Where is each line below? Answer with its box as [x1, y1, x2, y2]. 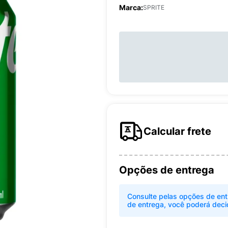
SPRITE [143, 4, 164, 11]
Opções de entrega [119, 164, 214, 176]
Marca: [119, 3, 143, 12]
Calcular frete [144, 125, 211, 137]
